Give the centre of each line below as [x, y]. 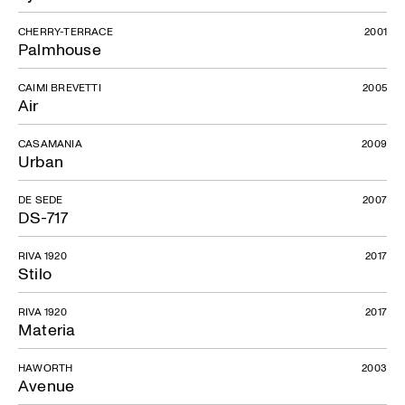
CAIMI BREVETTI [60, 87]
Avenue [47, 386]
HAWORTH [46, 367]
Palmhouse [60, 49]
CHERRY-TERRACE [66, 31]
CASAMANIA [50, 143]
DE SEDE [41, 199]
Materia [47, 330]
